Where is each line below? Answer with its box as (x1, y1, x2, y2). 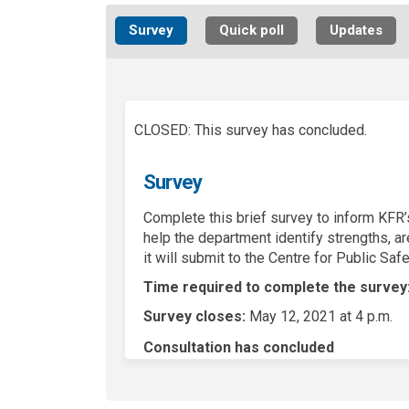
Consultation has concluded (142, 339, 334, 357)
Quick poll (218, 22, 284, 38)
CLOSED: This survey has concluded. (133, 121, 367, 139)
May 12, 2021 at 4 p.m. (245, 308, 393, 326)
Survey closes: (142, 308, 246, 326)
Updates (329, 22, 383, 38)
